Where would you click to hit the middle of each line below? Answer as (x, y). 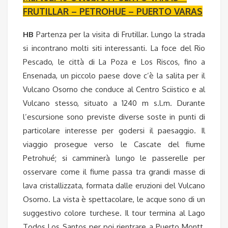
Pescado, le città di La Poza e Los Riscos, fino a (114, 62)
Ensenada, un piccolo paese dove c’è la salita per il (114, 75)
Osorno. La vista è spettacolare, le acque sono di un (114, 199)
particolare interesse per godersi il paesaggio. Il (114, 130)
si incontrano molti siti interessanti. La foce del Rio (114, 48)
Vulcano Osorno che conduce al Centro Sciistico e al (114, 89)
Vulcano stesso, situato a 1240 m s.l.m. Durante (114, 103)
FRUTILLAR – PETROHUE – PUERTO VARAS (113, 11)
